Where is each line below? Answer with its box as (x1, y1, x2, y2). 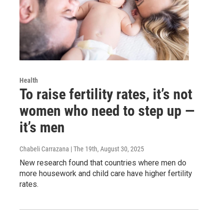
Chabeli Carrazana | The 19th (19, 145, 97, 153)
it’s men (19, 118, 65, 136)
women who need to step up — (19, 102, 195, 119)
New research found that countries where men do (19, 158, 186, 167)
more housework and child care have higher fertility (19, 168, 192, 178)
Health (19, 76, 38, 84)
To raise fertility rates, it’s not (19, 85, 192, 103)
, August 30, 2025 (97, 145, 144, 153)
